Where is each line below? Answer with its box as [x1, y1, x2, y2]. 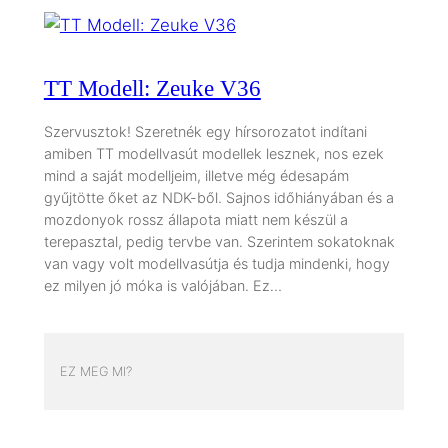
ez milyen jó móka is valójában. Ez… [43, 277, 282, 295]
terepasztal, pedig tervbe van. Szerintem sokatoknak [43, 233, 395, 251]
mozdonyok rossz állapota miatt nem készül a [43, 211, 348, 229]
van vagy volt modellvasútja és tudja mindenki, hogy [43, 255, 390, 273]
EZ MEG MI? [59, 363, 132, 379]
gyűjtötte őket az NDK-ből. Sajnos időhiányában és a [43, 189, 394, 207]
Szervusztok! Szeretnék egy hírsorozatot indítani [43, 123, 367, 141]
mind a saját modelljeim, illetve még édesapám [43, 167, 349, 185]
